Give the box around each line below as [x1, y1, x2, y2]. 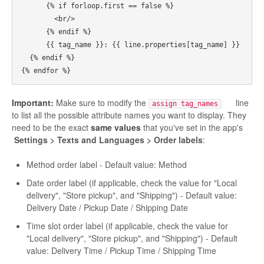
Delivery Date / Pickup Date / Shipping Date [27, 201, 188, 213]
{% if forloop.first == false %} [21, 1, 46, 10]
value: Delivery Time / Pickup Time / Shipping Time [27, 244, 216, 256]
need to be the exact [12, 121, 91, 133]
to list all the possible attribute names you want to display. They [12, 108, 246, 121]
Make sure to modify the [54, 96, 148, 108]
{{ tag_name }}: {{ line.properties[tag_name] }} [21, 40, 46, 49]
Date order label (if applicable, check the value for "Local [27, 176, 237, 189]
